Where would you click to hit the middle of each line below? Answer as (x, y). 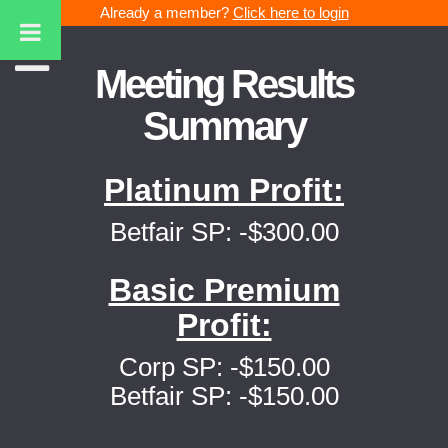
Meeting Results (224, 84)
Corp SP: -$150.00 (224, 367)
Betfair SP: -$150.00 (224, 396)
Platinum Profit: (224, 190)
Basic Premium (224, 290)
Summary (224, 126)
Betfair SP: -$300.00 (224, 232)
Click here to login (290, 12)
